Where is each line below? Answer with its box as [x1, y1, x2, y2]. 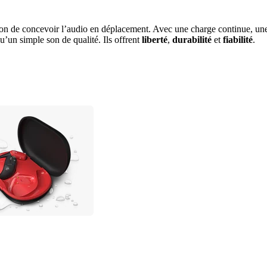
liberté [142, 34, 167, 45]
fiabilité [223, 34, 253, 45]
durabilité [172, 34, 212, 45]
